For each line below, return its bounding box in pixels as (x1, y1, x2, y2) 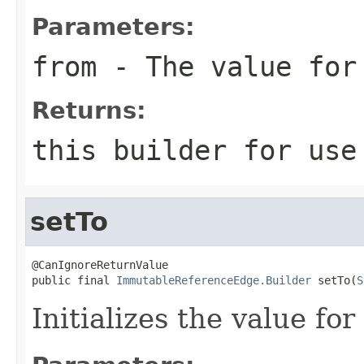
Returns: (32, 96, 146, 124)
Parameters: (32, 12, 195, 41)
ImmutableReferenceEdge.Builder (116, 273, 311, 287)
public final (32, 273, 116, 287)
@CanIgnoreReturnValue (32, 258, 168, 271)
